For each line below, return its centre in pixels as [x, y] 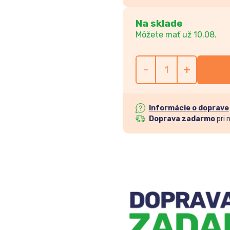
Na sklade [159, 23]
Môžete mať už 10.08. [176, 34]
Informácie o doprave [189, 108]
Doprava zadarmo [182, 119]
